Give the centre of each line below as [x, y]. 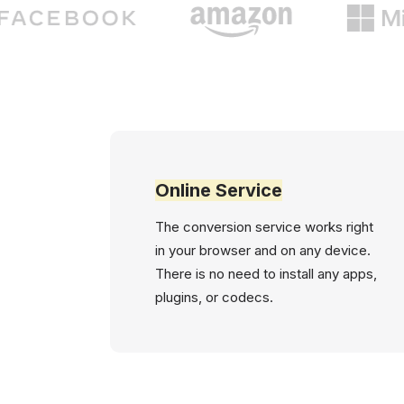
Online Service [219, 190]
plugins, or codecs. [214, 297]
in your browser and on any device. [263, 250]
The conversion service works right [264, 227]
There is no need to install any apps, [266, 274]
